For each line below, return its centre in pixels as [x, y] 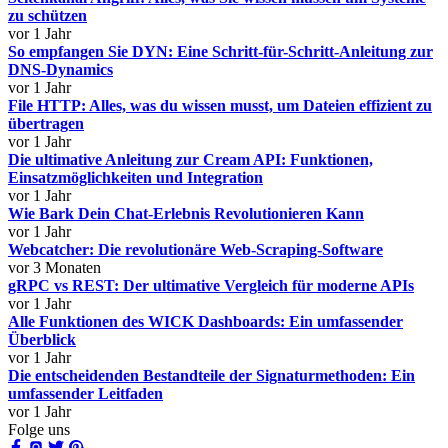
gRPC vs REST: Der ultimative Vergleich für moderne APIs [211, 285]
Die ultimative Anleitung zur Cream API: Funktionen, [190, 159]
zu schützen [47, 15]
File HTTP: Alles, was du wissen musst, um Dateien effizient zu [220, 105]
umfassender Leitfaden [85, 393]
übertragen [46, 123]
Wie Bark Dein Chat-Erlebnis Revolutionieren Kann [186, 213]
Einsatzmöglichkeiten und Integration [135, 177]
